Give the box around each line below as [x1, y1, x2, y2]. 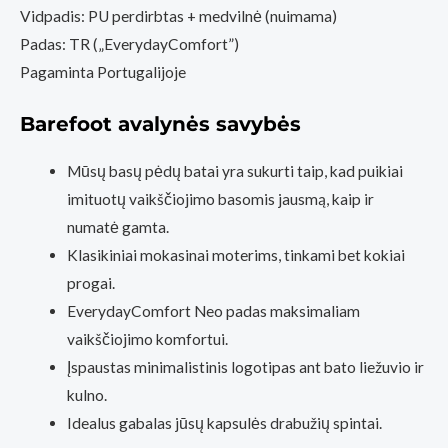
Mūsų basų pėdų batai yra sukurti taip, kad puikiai [66, 162, 403, 181]
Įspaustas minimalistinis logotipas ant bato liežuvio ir [66, 358, 424, 377]
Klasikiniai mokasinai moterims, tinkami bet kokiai [66, 246, 405, 265]
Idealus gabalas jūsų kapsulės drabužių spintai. [66, 414, 382, 433]
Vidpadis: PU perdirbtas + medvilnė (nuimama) [20, 7, 337, 26]
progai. [66, 274, 115, 293]
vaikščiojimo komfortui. [66, 330, 228, 349]
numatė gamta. [66, 218, 169, 237]
